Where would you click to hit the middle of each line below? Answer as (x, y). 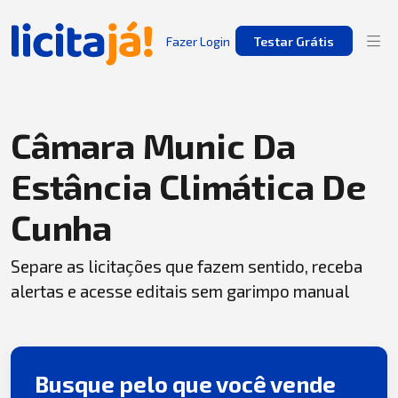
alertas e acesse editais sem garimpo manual (180, 291)
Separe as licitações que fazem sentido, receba (187, 266)
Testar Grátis (294, 41)
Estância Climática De (188, 186)
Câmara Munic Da (153, 145)
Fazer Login (198, 41)
